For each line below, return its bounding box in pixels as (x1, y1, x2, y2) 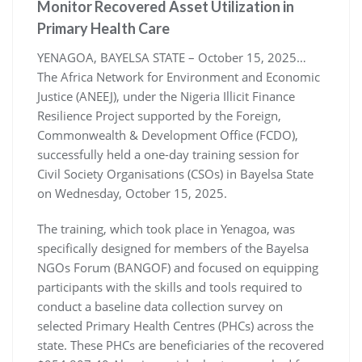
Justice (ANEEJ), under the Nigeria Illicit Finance (37, 88, 295, 105)
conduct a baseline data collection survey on (37, 298, 283, 315)
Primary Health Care (37, 19, 170, 38)
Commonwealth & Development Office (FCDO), (37, 127, 298, 144)
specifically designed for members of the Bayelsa (37, 240, 309, 257)
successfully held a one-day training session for (37, 146, 299, 163)
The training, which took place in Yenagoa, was (37, 221, 295, 238)
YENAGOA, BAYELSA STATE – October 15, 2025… (37, 49, 306, 66)
